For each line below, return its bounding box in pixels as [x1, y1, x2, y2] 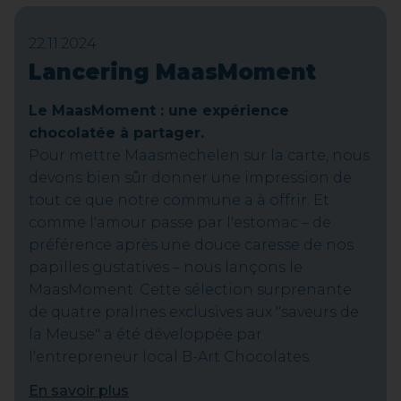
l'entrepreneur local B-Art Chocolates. [29, 348, 311, 365]
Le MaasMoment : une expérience [29, 102, 289, 119]
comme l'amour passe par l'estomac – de [29, 214, 331, 231]
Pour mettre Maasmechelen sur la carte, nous [29, 147, 370, 164]
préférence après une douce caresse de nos [29, 236, 354, 253]
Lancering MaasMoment [29, 59, 316, 85]
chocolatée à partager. [29, 124, 204, 141]
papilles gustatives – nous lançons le [29, 259, 303, 276]
